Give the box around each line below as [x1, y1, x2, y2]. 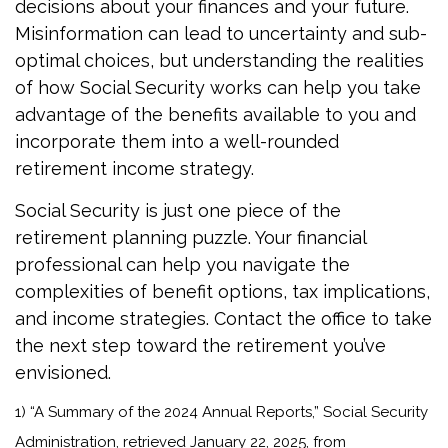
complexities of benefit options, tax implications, [15, 281, 430, 302]
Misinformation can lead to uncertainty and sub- [15, 23, 427, 44]
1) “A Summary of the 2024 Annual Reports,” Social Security [15, 403, 428, 421]
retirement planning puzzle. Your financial [15, 227, 366, 248]
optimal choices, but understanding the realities [15, 50, 424, 71]
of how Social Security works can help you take [15, 77, 421, 98]
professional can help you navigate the [15, 254, 350, 275]
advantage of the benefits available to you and [15, 104, 416, 125]
